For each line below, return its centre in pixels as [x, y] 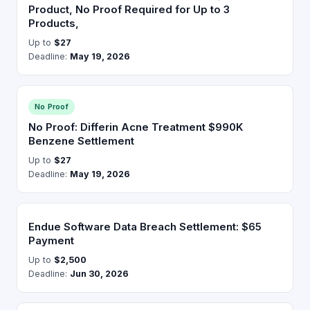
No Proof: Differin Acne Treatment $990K [136, 127]
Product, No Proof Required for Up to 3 [129, 9]
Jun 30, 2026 [99, 274]
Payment [51, 240]
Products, [54, 23]
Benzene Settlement [81, 141]
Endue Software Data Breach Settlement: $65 [145, 227]
